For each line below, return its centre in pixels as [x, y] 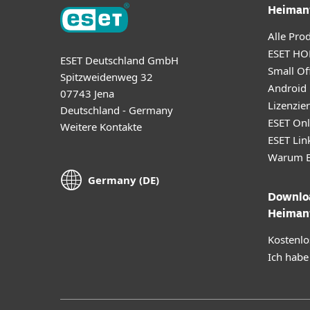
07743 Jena [87, 93]
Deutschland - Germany [117, 110]
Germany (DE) [124, 180]
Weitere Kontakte [101, 126]
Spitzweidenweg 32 [107, 76]
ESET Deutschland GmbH [119, 60]
